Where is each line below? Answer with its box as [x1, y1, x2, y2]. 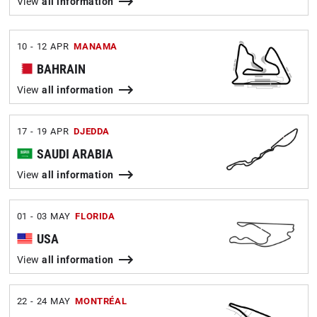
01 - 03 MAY [16, 211, 71, 221]
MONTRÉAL [75, 296, 127, 306]
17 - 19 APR [16, 126, 69, 137]
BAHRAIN [36, 62, 86, 76]
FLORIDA [75, 211, 115, 221]
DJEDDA [74, 126, 110, 137]
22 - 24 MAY [16, 296, 71, 306]
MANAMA [74, 41, 117, 52]
